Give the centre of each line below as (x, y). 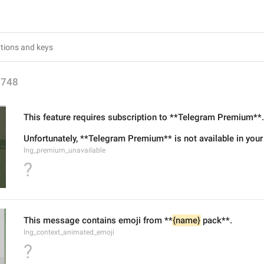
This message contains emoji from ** (98, 220)
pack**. (216, 220)
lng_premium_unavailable (65, 150)
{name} (187, 220)
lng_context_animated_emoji (69, 232)
